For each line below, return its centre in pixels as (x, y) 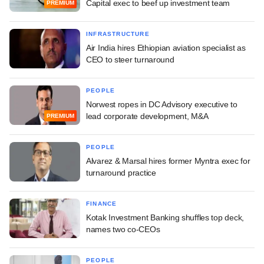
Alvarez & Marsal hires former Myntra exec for (168, 161)
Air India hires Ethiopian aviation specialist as (166, 47)
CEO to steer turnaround (130, 59)
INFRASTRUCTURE (118, 34)
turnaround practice (121, 172)
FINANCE (102, 203)
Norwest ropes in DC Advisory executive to (162, 104)
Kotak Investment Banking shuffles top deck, (165, 217)
